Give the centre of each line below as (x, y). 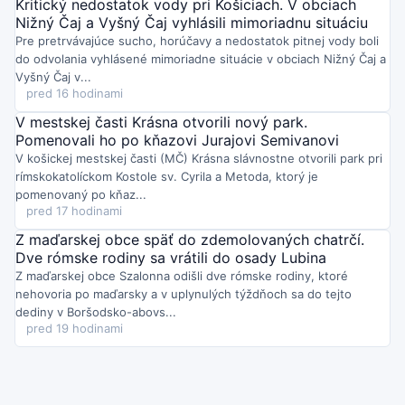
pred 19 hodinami (75, 328)
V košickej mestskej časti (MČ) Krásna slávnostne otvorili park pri (199, 158)
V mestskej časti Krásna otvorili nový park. (161, 122)
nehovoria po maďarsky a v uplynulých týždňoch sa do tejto (184, 293)
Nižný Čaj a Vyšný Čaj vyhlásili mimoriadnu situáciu (192, 22)
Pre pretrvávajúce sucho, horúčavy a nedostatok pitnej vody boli (197, 40)
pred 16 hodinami (75, 93)
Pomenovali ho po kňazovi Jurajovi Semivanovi (177, 140)
